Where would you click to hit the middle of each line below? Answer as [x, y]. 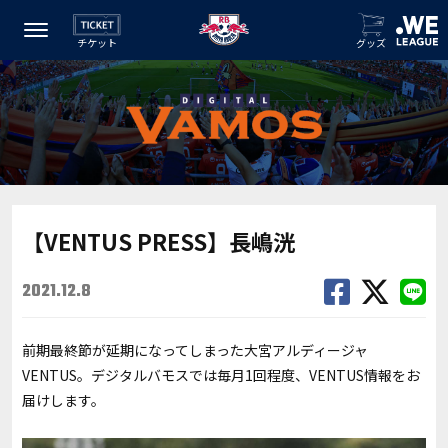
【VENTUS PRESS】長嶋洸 [158, 240]
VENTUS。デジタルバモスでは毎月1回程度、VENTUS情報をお [221, 374]
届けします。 [63, 399]
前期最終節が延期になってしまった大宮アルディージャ [195, 349]
